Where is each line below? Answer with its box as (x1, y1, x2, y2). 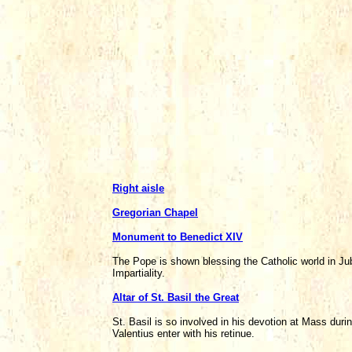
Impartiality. (112, 267, 165, 279)
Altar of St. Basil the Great (112, 291, 239, 303)
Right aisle (112, 182, 164, 194)
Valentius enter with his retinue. (112, 328, 255, 339)
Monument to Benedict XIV (112, 231, 243, 243)
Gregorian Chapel (112, 207, 198, 218)
